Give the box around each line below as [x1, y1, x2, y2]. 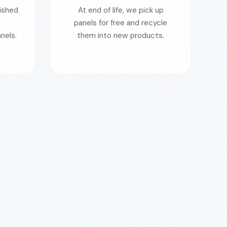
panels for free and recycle [74, 18, 167, 28]
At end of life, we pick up [78, 5, 164, 15]
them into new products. [77, 30, 164, 41]
